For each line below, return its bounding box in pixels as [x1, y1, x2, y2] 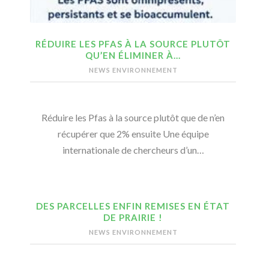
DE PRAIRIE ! [103, 212, 163, 223]
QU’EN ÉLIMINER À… [85, 50, 181, 61]
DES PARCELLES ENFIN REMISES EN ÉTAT [36, 201, 230, 212]
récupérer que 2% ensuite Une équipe [57, 128, 209, 140]
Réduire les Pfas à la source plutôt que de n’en [41, 112, 225, 124]
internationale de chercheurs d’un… [62, 144, 204, 156]
